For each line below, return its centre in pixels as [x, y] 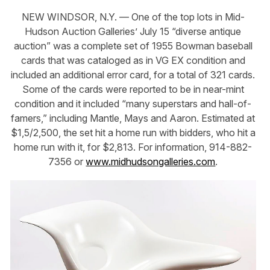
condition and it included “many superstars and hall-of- [133, 104]
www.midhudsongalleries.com [151, 162]
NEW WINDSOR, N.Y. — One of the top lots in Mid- [133, 17]
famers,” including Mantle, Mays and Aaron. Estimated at [133, 118]
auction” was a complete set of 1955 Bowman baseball [133, 46]
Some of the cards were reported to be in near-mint [133, 89]
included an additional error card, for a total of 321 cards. [133, 75]
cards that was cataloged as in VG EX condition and [133, 61]
